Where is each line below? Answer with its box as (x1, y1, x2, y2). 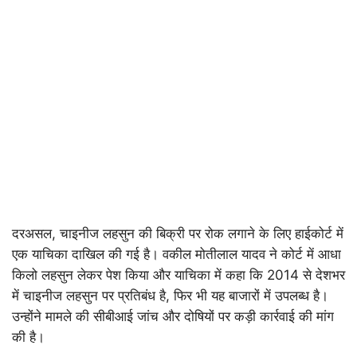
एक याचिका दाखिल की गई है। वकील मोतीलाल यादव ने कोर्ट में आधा (12, 246, 341, 262)
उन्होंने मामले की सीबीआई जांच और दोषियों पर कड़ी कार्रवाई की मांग (12, 308, 334, 324)
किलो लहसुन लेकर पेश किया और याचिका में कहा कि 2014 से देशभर (12, 267, 345, 283)
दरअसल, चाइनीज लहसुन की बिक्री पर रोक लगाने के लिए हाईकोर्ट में (12, 226, 343, 241)
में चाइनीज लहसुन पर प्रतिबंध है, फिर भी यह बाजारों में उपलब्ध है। (12, 288, 328, 304)
